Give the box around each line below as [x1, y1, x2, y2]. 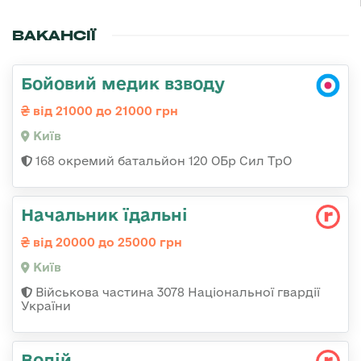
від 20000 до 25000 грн [30, 234, 182, 249]
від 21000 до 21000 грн [30, 103, 178, 118]
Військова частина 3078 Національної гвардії [32, 284, 320, 299]
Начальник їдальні [21, 204, 188, 224]
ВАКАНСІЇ [12, 26, 96, 44]
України [21, 298, 71, 313]
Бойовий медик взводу [21, 73, 225, 93]
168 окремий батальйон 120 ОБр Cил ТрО [32, 153, 292, 168]
